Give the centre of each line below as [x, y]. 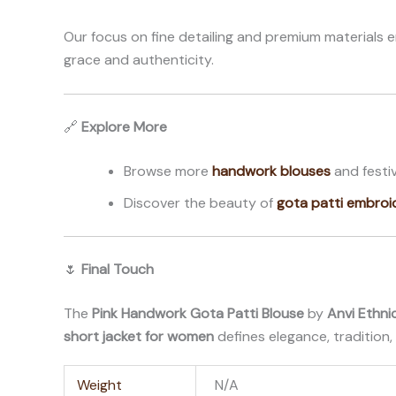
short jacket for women [139, 337]
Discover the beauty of [200, 203]
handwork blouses [271, 171]
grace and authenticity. [139, 59]
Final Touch [118, 270]
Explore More [124, 127]
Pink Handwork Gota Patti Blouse [198, 314]
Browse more [168, 171]
